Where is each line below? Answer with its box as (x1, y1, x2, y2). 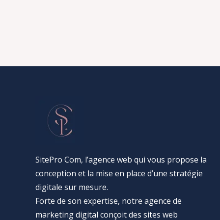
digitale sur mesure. (35, 181, 108, 192)
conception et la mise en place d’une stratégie (35, 167, 203, 179)
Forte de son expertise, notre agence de (35, 195, 182, 206)
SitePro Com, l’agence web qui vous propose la (35, 154, 207, 165)
